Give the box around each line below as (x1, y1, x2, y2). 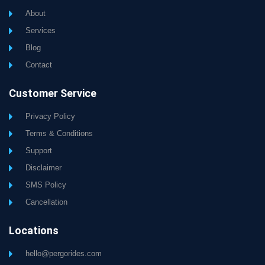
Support (25, 146, 52, 156)
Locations (9, 224, 59, 237)
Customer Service (9, 87, 96, 100)
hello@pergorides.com (25, 249, 102, 258)
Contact (25, 60, 52, 70)
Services (25, 26, 56, 35)
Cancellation (25, 198, 67, 207)
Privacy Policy (25, 112, 75, 121)
